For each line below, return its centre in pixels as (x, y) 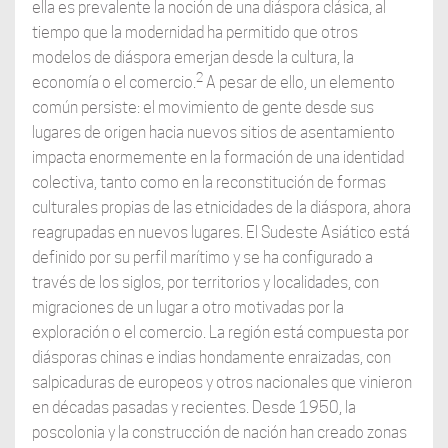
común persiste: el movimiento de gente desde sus (202, 107)
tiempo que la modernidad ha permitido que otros (194, 32)
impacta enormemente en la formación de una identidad (217, 157)
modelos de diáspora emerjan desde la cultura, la (192, 57)
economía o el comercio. (113, 82)
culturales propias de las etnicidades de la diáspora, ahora (221, 207)
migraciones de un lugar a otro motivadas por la (187, 307)
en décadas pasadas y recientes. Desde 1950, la (193, 407)
